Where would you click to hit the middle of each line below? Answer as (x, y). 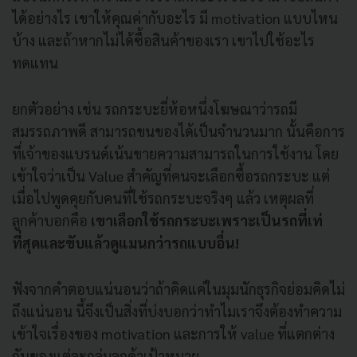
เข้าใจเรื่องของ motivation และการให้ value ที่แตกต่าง (173, 333)
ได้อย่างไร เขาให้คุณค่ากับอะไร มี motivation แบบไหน (175, 18)
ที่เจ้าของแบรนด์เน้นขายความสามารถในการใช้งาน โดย (175, 153)
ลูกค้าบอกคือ (51, 220)
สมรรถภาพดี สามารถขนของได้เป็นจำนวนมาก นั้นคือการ (178, 131)
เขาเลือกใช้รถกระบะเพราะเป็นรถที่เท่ (207, 220)
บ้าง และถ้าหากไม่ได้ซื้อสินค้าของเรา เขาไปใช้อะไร (163, 40)
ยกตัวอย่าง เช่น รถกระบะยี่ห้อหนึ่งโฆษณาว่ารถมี (155, 108)
